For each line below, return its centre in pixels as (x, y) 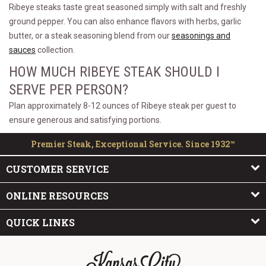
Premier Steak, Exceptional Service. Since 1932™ (133, 144)
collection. (55, 50)
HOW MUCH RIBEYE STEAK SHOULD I (114, 72)
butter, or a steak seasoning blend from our (90, 36)
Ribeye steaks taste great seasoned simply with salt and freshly (128, 7)
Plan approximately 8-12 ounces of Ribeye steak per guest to (123, 106)
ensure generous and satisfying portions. (85, 120)
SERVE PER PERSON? (69, 90)
